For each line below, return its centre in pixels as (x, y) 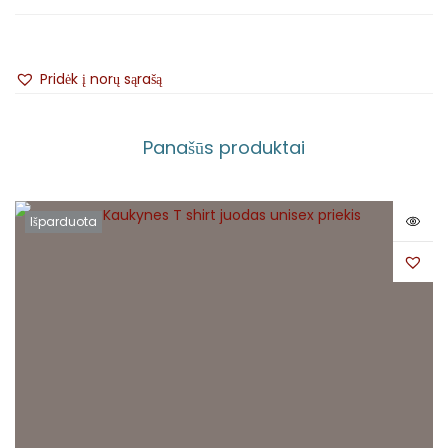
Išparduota (63, 222)
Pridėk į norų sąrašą (101, 79)
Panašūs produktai (224, 148)
